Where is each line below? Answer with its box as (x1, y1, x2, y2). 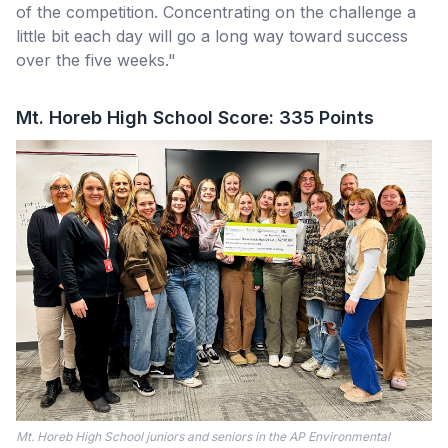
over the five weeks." (16, 50, 176, 71)
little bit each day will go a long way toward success (16, 26, 408, 47)
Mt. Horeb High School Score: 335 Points (16, 107, 374, 129)
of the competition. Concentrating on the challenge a (16, 2, 416, 23)
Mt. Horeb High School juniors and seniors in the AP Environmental (16, 428, 390, 444)
